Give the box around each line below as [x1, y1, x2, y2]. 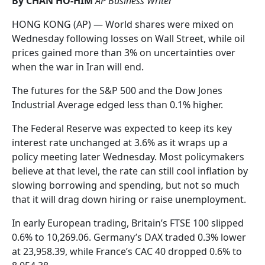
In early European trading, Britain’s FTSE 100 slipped [12, 216, 244, 230]
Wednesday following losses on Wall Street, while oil [12, 32, 245, 46]
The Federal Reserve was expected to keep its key [12, 122, 232, 135]
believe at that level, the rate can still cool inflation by [12, 164, 248, 178]
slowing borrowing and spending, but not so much [12, 179, 240, 192]
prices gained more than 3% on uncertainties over [12, 46, 235, 60]
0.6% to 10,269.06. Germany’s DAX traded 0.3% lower [12, 231, 246, 244]
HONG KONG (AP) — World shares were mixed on [12, 18, 234, 31]
